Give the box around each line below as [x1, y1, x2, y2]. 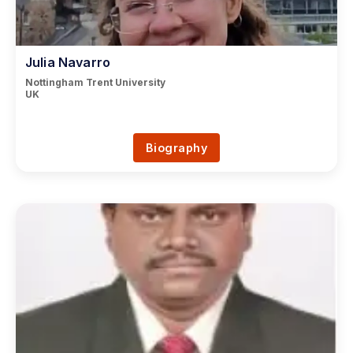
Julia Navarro [25, 54, 110, 70]
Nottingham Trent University [25, 76, 165, 88]
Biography [145, 141, 208, 154]
